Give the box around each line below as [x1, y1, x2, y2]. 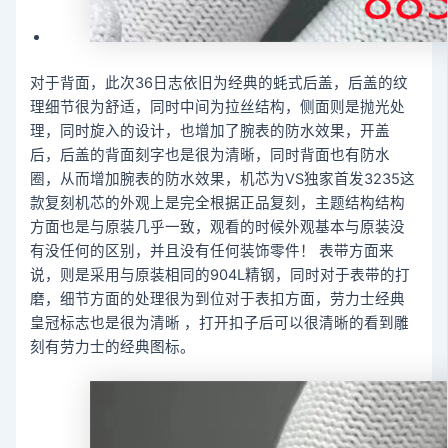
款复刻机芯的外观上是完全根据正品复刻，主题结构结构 [30, 194, 406, 213]
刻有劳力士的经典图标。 [30, 338, 196, 357]
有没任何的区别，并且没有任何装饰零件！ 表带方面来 [30, 242, 395, 261]
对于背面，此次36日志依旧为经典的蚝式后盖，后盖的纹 [30, 74, 409, 93]
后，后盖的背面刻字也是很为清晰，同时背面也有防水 [30, 146, 391, 165]
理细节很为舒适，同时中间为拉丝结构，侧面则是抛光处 [30, 98, 406, 117]
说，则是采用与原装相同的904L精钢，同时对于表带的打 [30, 266, 411, 285]
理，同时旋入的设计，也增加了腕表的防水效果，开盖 [30, 122, 391, 141]
